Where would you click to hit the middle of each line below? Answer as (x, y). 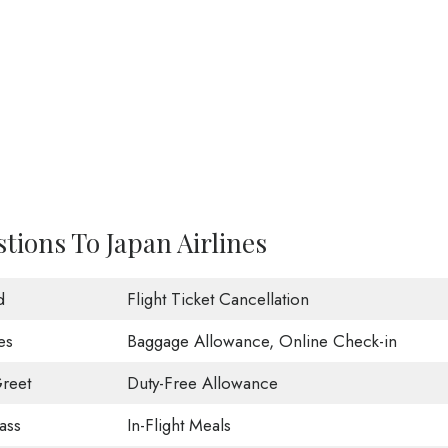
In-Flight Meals (178, 425)
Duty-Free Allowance (202, 383)
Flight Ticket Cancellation (217, 299)
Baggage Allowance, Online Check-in (261, 341)
